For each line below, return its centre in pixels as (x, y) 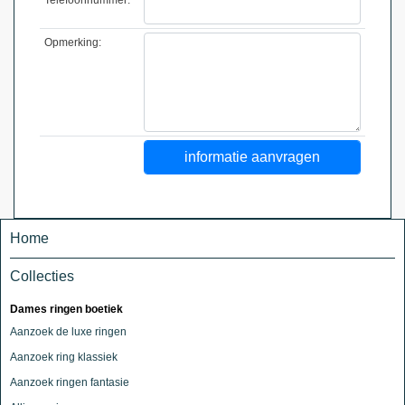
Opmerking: (72, 42)
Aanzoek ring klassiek (64, 357)
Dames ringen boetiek (66, 309)
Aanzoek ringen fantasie (70, 382)
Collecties (42, 276)
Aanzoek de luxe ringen (68, 331)
